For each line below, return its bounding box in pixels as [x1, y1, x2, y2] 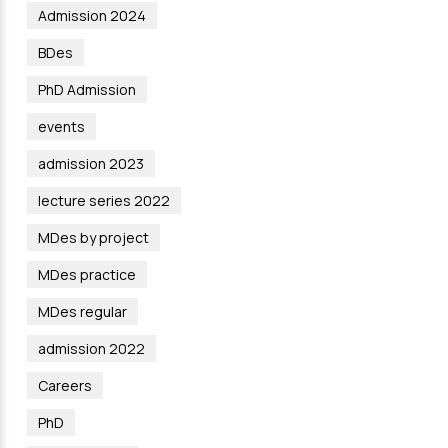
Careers [37, 376, 92, 396]
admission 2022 [37, 339, 145, 359]
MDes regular [37, 302, 127, 322]
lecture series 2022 [37, 191, 170, 211]
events [37, 117, 85, 137]
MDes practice [37, 265, 136, 285]
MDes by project [37, 228, 149, 248]
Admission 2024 [37, 6, 146, 26]
